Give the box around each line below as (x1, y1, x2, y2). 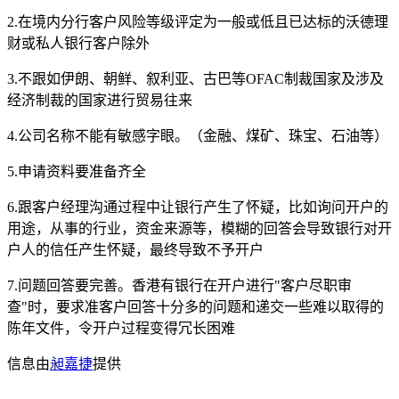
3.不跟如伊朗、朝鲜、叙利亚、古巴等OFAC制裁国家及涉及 (7, 70, 384, 86)
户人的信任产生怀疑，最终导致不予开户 (7, 241, 264, 257)
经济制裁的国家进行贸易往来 (7, 92, 192, 108)
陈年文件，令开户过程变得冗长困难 (7, 320, 235, 336)
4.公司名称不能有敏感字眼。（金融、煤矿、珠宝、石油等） (7, 127, 388, 143)
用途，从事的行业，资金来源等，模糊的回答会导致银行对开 (7, 220, 392, 236)
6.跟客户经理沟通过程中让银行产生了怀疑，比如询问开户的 (7, 199, 388, 215)
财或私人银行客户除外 (7, 35, 150, 51)
